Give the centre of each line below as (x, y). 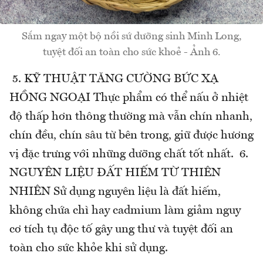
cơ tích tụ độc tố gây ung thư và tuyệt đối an (121, 230)
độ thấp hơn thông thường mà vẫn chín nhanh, (131, 117)
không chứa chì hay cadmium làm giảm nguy (125, 211)
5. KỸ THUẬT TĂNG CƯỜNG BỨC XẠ (114, 80)
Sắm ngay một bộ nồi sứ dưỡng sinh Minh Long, (131, 37)
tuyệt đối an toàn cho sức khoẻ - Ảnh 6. (131, 53)
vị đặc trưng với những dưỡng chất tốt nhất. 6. (129, 155)
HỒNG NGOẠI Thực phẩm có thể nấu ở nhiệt (129, 98)
